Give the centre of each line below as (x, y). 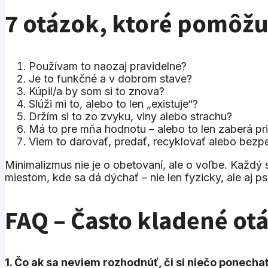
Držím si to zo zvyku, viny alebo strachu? (130, 116)
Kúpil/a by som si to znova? (97, 91)
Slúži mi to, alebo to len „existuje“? (113, 103)
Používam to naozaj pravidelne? (108, 66)
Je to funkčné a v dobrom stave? (110, 78)
